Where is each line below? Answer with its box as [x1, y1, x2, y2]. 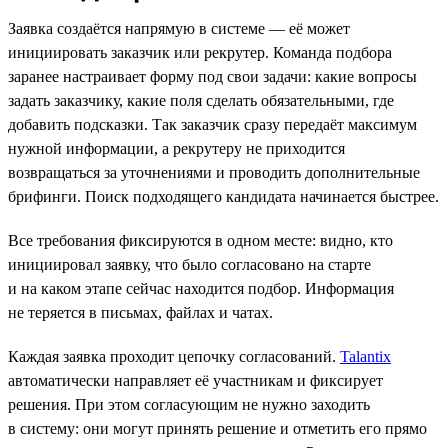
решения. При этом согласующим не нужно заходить [8, 395, 370, 413]
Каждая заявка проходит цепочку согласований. [8, 347, 340, 365]
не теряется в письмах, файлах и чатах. [8, 303, 273, 321]
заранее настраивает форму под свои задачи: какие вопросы [8, 67, 417, 85]
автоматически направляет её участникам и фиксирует [8, 371, 383, 389]
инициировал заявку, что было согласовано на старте [8, 255, 371, 273]
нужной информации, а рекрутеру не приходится [8, 139, 345, 157]
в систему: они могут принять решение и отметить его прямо [8, 419, 427, 437]
